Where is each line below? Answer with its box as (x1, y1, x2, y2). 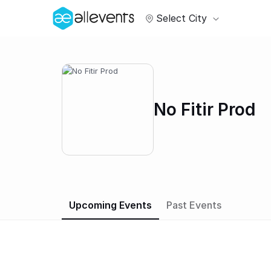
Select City (156, 12, 207, 25)
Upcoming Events (69, 199, 152, 211)
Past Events (166, 199, 221, 211)
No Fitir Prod (154, 99, 255, 120)
